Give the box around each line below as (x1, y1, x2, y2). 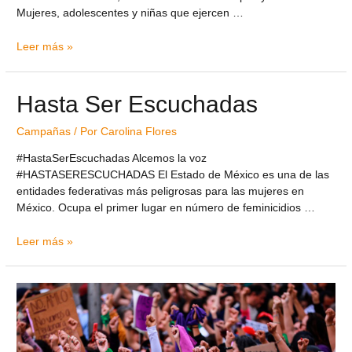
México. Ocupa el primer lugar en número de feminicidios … (16, 201, 316, 214)
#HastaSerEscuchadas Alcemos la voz (16, 152, 207, 164)
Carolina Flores (101, 126, 178, 138)
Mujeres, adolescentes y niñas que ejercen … (16, 7, 244, 20)
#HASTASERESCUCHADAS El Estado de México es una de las (16, 168, 330, 181)
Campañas (16, 126, 71, 138)
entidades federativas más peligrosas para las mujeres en (16, 185, 305, 197)
